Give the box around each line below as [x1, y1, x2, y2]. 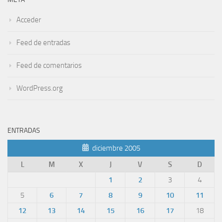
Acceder [16, 15, 41, 25]
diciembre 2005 [92, 144, 140, 153]
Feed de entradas [16, 38, 70, 48]
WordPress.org [16, 84, 63, 93]
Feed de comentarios [16, 61, 82, 70]
